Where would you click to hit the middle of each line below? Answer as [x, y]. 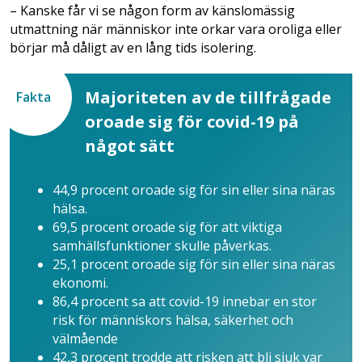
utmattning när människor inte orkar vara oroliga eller [176, 29]
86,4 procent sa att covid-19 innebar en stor [185, 301]
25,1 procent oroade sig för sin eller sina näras [194, 264]
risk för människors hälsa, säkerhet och [173, 320]
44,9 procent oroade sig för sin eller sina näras [194, 189]
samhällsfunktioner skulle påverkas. [162, 245]
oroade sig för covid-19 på [192, 121]
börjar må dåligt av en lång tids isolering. [133, 47]
